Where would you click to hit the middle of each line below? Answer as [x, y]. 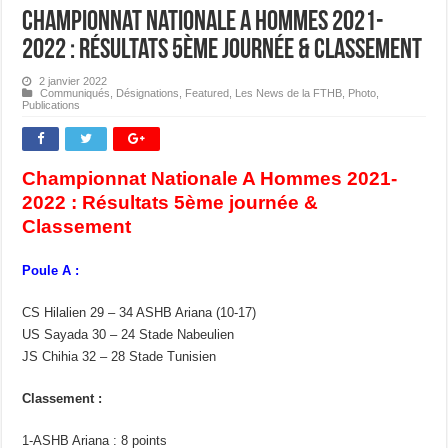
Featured [207, 92]
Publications [51, 104]
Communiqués [75, 92]
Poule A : [51, 270]
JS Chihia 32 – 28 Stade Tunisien [119, 356]
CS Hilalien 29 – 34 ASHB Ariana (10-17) [139, 312]
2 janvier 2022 [73, 80]
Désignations [148, 92]
